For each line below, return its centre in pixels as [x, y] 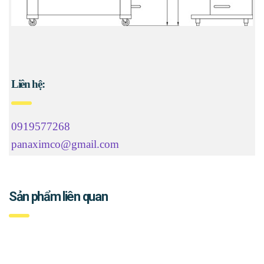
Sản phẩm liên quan [58, 197]
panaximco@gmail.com [65, 144]
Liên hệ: [28, 84]
